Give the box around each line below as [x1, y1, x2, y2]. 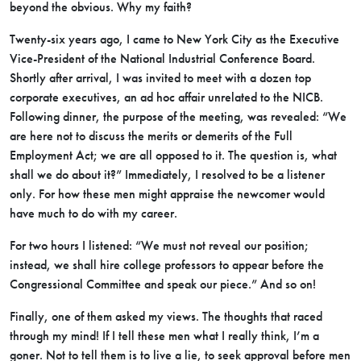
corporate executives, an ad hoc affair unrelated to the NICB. [10, 89, 323, 105]
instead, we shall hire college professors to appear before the [10, 257, 324, 272]
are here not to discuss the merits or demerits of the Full [10, 128, 293, 143]
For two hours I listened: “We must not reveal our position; [10, 238, 309, 253]
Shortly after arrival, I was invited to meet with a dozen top [10, 70, 311, 85]
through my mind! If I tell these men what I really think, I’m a [10, 328, 319, 343]
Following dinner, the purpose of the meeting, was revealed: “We [10, 109, 346, 124]
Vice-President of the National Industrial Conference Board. [10, 51, 315, 66]
